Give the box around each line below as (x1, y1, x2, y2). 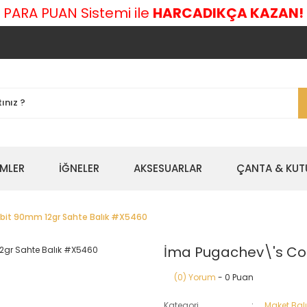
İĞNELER (59, 161, 99, 175)
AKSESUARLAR (134, 161, 202, 175)
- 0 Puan (216, 271, 254, 283)
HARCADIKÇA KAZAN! (153, 3, 304, 23)
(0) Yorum (174, 271, 216, 283)
